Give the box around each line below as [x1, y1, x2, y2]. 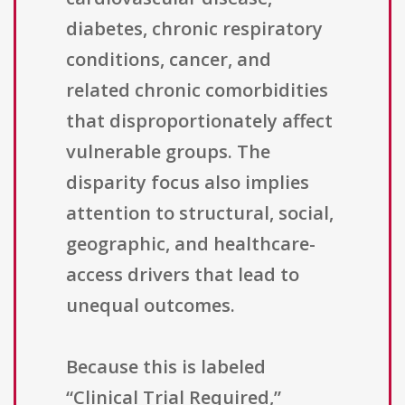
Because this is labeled [66, 354, 266, 380]
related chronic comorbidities [66, 78, 328, 103]
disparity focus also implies [66, 170, 309, 195]
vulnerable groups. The [66, 139, 270, 165]
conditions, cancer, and [66, 47, 271, 72]
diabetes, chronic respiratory [66, 16, 323, 42]
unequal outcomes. [66, 293, 235, 318]
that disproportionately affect [66, 108, 333, 134]
